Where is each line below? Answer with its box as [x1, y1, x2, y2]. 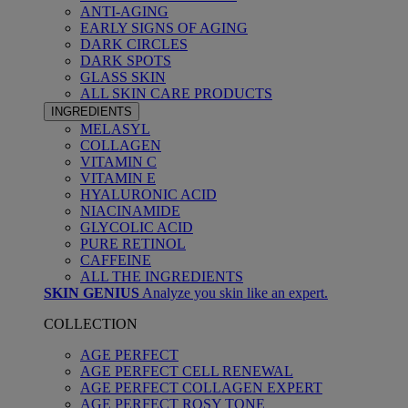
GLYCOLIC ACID [80, 219, 193, 235]
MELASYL [80, 121, 150, 137]
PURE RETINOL [80, 236, 186, 251]
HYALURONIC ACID [80, 187, 217, 202]
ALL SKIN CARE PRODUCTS [80, 86, 272, 101]
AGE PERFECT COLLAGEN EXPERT [80, 380, 322, 395]
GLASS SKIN [80, 69, 166, 85]
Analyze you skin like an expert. [142, 285, 328, 301]
